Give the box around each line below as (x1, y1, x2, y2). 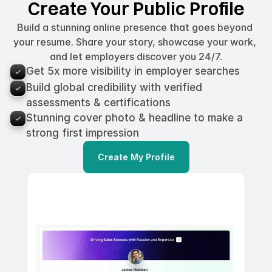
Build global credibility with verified (26, 81, 202, 94)
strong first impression (26, 127, 139, 140)
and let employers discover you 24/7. (50, 50, 222, 63)
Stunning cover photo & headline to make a (26, 112, 243, 124)
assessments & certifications (26, 97, 171, 109)
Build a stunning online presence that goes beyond (17, 21, 253, 34)
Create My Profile (97, 152, 175, 163)
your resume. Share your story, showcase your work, (13, 36, 256, 49)
